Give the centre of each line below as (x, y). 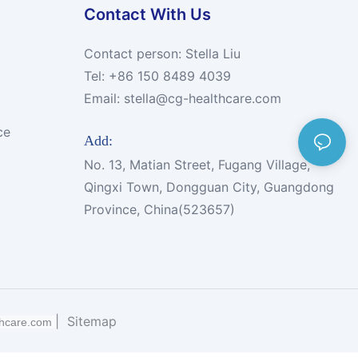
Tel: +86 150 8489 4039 (157, 76)
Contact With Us (147, 14)
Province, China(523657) (159, 210)
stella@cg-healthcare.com (202, 98)
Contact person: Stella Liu (162, 53)
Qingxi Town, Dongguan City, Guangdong (209, 187)
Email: (101, 98)
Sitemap (90, 321)
